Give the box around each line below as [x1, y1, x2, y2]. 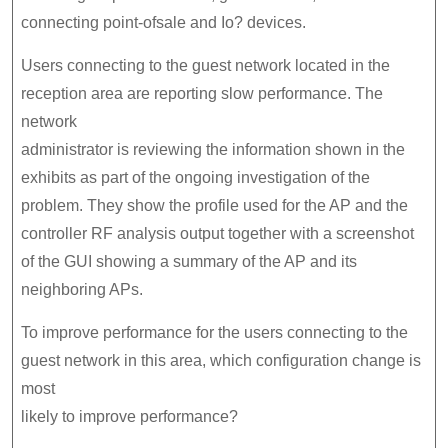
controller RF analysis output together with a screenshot [21, 224, 414, 242]
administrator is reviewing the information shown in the [21, 140, 405, 158]
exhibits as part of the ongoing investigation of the [21, 168, 370, 186]
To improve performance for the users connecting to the [21, 323, 408, 341]
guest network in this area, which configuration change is [21, 351, 421, 369]
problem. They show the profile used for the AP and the [21, 196, 408, 214]
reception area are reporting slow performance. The [21, 84, 383, 102]
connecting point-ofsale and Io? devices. [21, 13, 306, 31]
